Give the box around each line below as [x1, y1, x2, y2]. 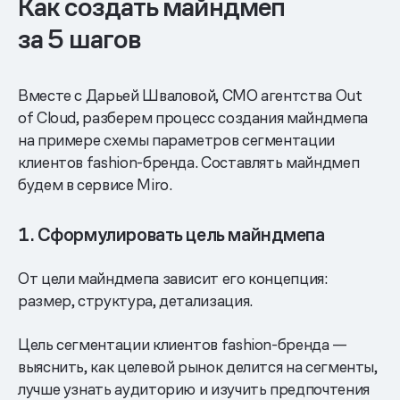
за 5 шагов [18, 21, 141, 56]
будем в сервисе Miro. [18, 173, 172, 195]
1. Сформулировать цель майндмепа [18, 222, 325, 246]
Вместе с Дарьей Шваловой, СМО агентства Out [18, 84, 362, 105]
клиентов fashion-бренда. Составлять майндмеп [18, 151, 360, 172]
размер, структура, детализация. [18, 289, 253, 311]
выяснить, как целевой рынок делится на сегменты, [18, 355, 378, 377]
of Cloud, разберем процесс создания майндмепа [18, 106, 368, 128]
